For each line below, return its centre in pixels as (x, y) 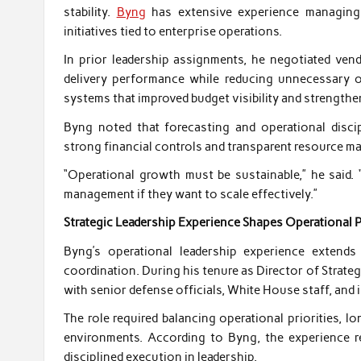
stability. (90, 12)
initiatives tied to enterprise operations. (173, 31)
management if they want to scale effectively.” (191, 194)
